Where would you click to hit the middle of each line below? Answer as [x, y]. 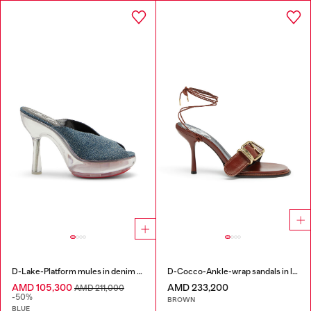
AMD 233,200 [197, 287]
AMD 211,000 [99, 288]
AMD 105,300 [43, 287]
